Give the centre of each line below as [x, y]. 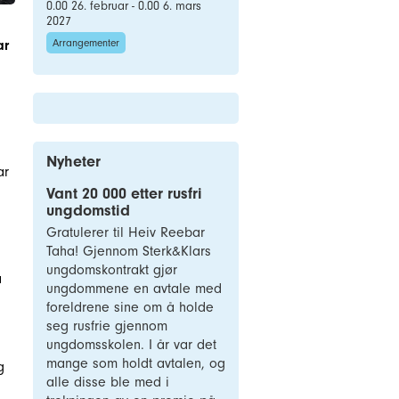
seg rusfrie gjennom [107, 326]
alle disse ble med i [108, 382]
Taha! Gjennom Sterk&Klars [129, 251]
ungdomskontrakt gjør [112, 270]
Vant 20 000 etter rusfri [124, 194]
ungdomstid [88, 211]
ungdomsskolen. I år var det [131, 345]
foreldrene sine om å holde [130, 307]
